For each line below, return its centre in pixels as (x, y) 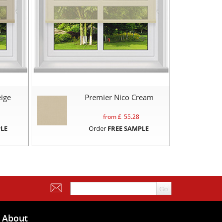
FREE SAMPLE (128, 129)
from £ (112, 117)
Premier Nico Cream (119, 97)
